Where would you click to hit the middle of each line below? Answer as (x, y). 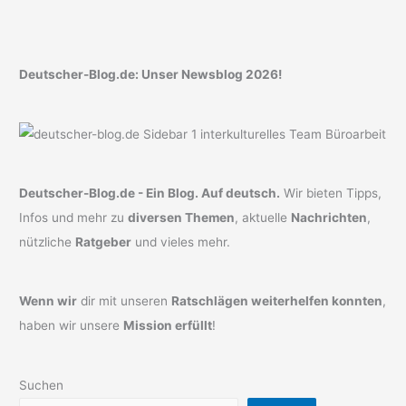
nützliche (48, 242)
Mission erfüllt (168, 326)
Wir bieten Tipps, (331, 193)
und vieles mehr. (181, 242)
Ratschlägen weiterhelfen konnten (277, 301)
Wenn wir (48, 301)
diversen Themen (182, 217)
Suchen (42, 385)
